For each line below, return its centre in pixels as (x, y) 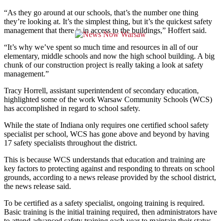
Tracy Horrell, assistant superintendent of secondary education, (101, 90)
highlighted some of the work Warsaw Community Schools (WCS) (108, 99)
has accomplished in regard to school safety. (72, 108)
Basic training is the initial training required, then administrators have (110, 212)
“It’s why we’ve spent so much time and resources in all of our (101, 47)
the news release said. (37, 186)
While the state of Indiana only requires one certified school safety (106, 125)
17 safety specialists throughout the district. (71, 143)
